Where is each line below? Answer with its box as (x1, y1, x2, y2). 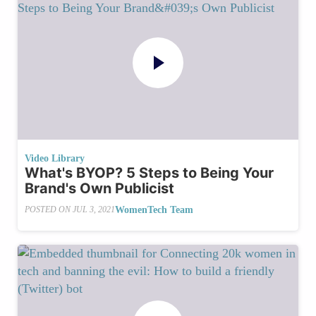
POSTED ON (25, 205, 73, 215)
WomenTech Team (115, 204, 193, 215)
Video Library (25, 152, 85, 164)
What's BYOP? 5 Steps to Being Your (25, 164, 274, 181)
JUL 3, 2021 (73, 205, 115, 215)
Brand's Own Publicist (25, 179, 174, 197)
